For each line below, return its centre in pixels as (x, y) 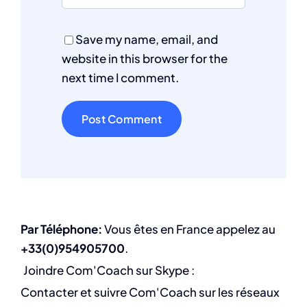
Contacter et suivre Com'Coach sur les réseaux (150, 292)
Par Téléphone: (61, 229)
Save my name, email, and (147, 39)
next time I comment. (120, 77)
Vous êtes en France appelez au (189, 229)
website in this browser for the (145, 58)
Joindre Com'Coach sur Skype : (109, 270)
